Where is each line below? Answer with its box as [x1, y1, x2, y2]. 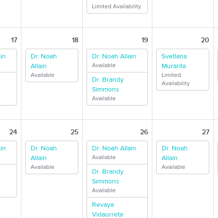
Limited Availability [92, 4, 141, 9]
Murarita [162, 63, 186, 70]
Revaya [92, 201, 114, 208]
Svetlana [162, 53, 187, 60]
